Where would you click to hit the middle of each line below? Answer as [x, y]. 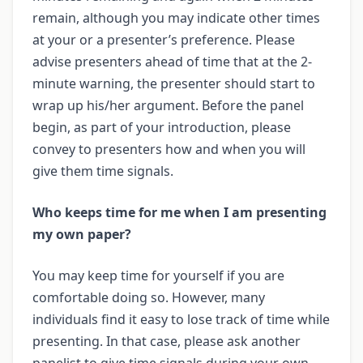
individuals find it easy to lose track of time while [181, 319]
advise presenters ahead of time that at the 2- [172, 61]
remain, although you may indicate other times [176, 17]
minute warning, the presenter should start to [174, 83]
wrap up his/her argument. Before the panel [168, 105]
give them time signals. [103, 171]
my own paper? [82, 234]
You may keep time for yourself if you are [158, 275]
